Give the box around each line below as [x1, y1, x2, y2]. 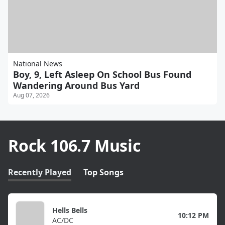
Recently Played [8, 166, 71, 178]
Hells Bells [52, 205, 87, 215]
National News [13, 58, 62, 68]
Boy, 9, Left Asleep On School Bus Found [13, 68, 191, 80]
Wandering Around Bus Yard [13, 79, 140, 91]
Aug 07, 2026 [13, 90, 50, 99]
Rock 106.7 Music [8, 134, 141, 156]
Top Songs [83, 166, 124, 178]
